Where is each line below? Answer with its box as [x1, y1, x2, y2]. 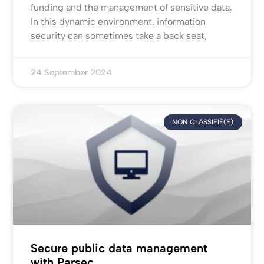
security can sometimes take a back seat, [31, 30, 207, 42]
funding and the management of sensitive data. [31, 2, 233, 14]
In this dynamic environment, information [31, 16, 206, 28]
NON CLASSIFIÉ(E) [172, 118, 234, 127]
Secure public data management [31, 240, 208, 255]
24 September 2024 [31, 67, 113, 78]
